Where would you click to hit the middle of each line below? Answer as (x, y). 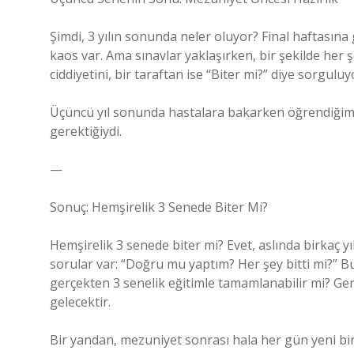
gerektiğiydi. (86, 131)
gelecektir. (80, 302)
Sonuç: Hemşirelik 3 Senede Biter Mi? (159, 207)
